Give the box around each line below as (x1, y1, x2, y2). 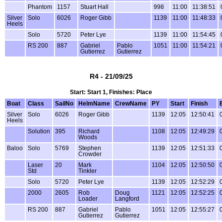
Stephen (78, 145, 101, 152)
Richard (78, 128, 100, 135)
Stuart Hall (80, 3, 109, 10)
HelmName (78, 101, 110, 107)
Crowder (78, 151, 102, 158)
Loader (78, 196, 98, 202)
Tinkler (78, 168, 97, 174)
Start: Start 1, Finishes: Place (70, 89, 152, 96)
